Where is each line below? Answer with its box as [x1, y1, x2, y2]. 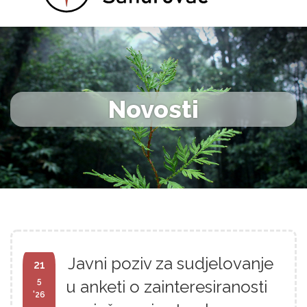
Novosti [108, 95, 199, 123]
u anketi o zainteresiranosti [66, 277, 267, 297]
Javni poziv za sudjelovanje [68, 254, 273, 273]
